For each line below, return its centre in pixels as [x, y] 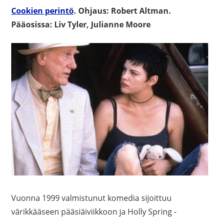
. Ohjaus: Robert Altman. [122, 11]
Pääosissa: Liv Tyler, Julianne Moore [81, 24]
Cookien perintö [42, 11]
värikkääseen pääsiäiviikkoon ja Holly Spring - [94, 211]
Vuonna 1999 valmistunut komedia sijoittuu [91, 198]
